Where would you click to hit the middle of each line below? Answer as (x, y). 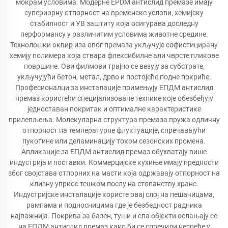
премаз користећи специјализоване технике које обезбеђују (114, 98)
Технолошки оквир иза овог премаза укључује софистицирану (114, 45)
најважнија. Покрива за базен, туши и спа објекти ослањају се (114, 216)
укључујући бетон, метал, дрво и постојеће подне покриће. (114, 77)
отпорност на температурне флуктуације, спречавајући (114, 130)
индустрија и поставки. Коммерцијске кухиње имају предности (114, 162)
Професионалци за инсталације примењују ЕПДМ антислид (114, 88)
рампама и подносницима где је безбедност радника (114, 205)
